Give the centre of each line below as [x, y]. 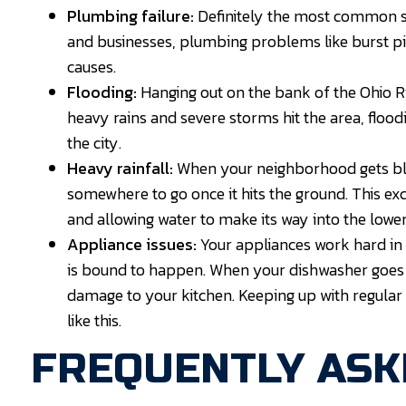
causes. [94, 67]
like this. [95, 321]
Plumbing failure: [133, 16]
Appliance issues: [134, 245]
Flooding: [104, 92]
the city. [97, 143]
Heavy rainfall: [122, 169]
